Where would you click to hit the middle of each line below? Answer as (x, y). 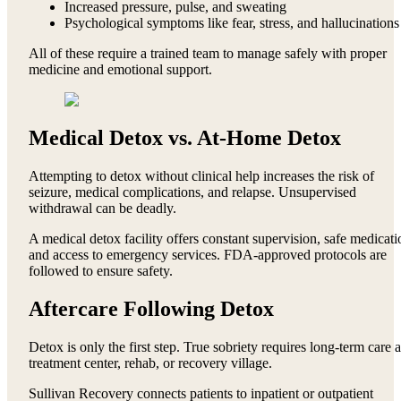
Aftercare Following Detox (151, 308)
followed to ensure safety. (101, 270)
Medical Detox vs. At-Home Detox (185, 137)
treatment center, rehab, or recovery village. (150, 363)
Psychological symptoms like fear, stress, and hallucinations (232, 22)
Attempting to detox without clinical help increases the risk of (201, 175)
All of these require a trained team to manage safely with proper (208, 53)
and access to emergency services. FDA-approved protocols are (208, 254)
